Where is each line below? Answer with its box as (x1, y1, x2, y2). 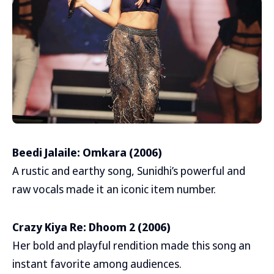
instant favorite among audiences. (12, 256, 182, 271)
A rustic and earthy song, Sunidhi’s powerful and (12, 163, 245, 178)
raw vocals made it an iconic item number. (12, 181, 216, 196)
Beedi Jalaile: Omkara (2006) (12, 144, 162, 160)
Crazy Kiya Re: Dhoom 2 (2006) (12, 219, 171, 234)
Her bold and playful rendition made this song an (12, 237, 251, 253)
